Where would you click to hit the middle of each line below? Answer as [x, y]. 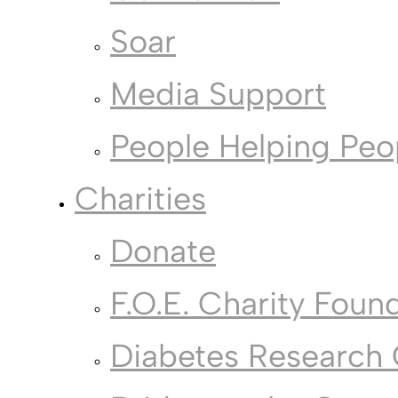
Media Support [218, 94]
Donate [163, 251]
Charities [140, 199]
